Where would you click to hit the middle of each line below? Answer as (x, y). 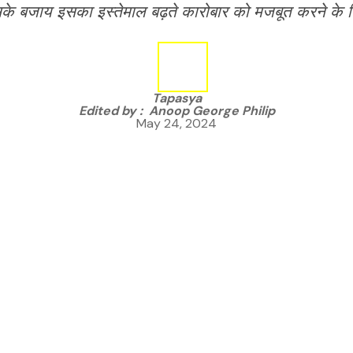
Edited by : (113, 111)
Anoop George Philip (212, 111)
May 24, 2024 (176, 124)
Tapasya (176, 98)
